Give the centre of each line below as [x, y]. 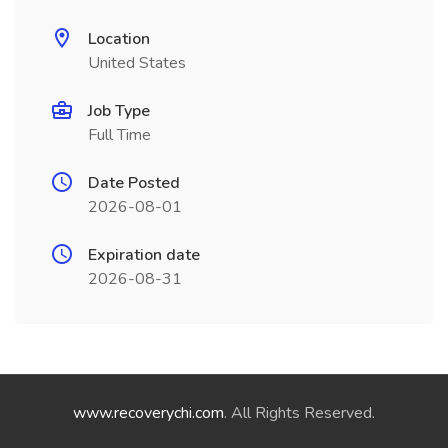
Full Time [119, 135]
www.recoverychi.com [148, 413]
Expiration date [144, 255]
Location [119, 39]
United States [137, 63]
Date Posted [134, 183]
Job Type [119, 111]
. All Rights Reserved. [299, 413]
